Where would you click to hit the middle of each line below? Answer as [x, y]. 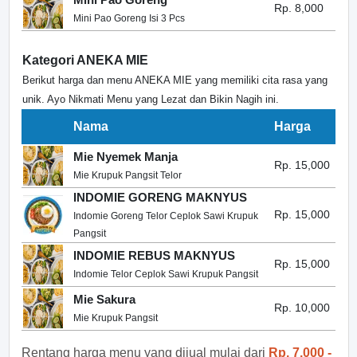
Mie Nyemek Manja [126, 157]
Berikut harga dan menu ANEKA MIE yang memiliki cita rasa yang [175, 80]
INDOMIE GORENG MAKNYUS [160, 197]
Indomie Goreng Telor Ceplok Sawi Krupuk [166, 216]
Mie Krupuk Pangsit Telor [127, 175]
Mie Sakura [104, 299]
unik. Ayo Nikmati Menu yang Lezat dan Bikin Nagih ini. [151, 99]
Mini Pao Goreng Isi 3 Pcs [129, 18]
